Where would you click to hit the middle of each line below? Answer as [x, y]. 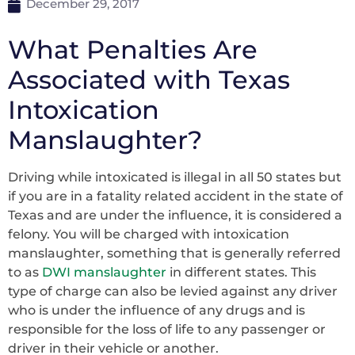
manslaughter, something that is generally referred [174, 253]
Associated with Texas [149, 80]
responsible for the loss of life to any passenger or [167, 329]
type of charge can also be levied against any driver [173, 291]
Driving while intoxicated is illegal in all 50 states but [175, 177]
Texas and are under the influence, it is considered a [175, 215]
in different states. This [241, 272]
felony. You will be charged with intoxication [149, 234]
